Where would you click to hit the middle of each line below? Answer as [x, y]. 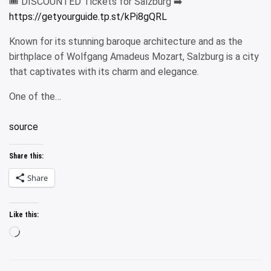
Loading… [39, 233]
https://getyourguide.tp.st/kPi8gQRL [88, 17]
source [24, 127]
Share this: [26, 156]
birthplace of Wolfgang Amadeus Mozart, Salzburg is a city [134, 57]
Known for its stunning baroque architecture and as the [126, 41]
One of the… [35, 96]
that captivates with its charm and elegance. [104, 72]
